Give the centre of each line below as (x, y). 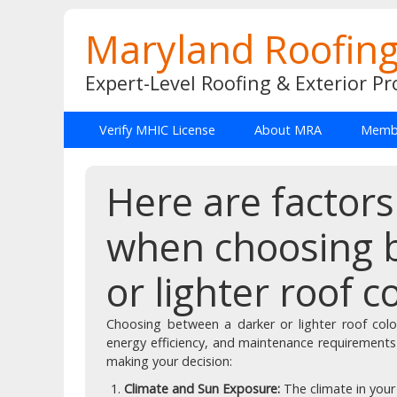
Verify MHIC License (157, 130)
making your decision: (169, 361)
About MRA (288, 130)
